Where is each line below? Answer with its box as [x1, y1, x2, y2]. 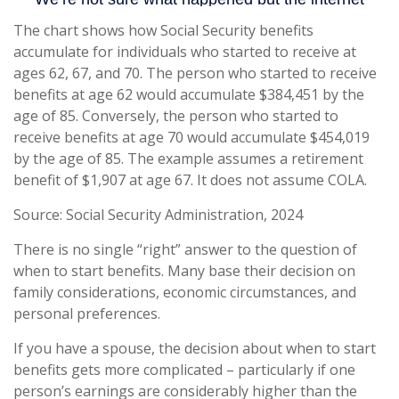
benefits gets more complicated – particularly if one [13, 360, 355, 380]
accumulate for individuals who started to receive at [13, 42, 356, 62]
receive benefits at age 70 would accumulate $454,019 [13, 127, 370, 148]
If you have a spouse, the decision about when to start [13, 338, 376, 359]
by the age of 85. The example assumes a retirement [13, 149, 363, 169]
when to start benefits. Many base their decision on [13, 261, 355, 281]
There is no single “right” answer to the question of [13, 240, 357, 260]
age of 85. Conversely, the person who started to [13, 106, 338, 126]
